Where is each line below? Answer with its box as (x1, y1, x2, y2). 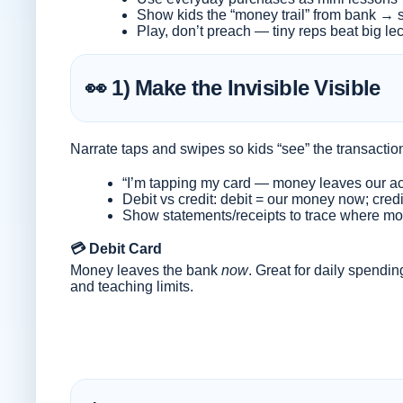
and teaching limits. (69, 278, 193, 294)
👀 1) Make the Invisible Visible (85, 75, 381, 100)
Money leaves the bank (69, 262, 221, 278)
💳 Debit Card (69, 240, 162, 256)
